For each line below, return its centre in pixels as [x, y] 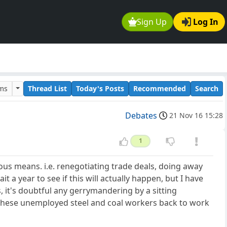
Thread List [47, 88]
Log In [206, 22]
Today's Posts [100, 88]
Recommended [160, 88]
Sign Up [152, 22]
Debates [141, 116]
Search [207, 88]
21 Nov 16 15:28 [196, 116]
